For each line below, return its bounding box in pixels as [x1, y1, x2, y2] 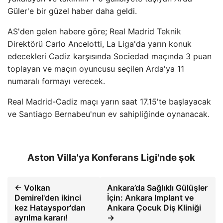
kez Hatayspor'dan [14, 202, 86, 213]
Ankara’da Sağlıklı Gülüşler [107, 182, 208, 193]
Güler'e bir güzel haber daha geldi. [7, 6, 137, 16]
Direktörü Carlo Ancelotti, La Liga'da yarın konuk [7, 39, 192, 49]
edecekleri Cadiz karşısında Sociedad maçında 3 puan [7, 51, 212, 61]
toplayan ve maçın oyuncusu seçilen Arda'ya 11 [7, 64, 184, 74]
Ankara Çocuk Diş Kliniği [107, 202, 201, 213]
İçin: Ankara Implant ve [107, 192, 194, 203]
